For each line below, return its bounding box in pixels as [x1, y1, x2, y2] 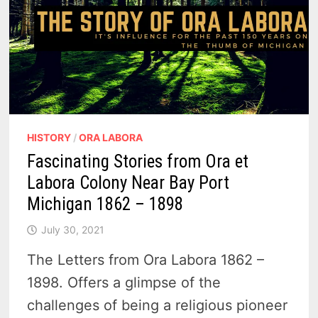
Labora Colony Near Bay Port [27, 172, 230, 194]
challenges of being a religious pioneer [27, 297, 288, 314]
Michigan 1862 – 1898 [27, 194, 184, 215]
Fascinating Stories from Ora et [27, 151, 249, 172]
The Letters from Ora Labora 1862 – [27, 251, 265, 269]
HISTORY [27, 131, 72, 144]
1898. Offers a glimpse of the [27, 274, 221, 292]
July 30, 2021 [41, 224, 105, 236]
